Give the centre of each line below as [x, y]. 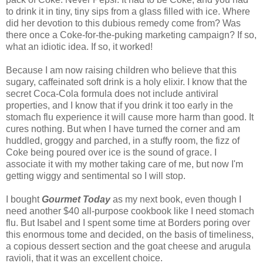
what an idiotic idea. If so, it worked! [79, 47]
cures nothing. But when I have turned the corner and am [123, 129]
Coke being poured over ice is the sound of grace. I [111, 153]
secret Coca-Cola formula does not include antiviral [112, 94]
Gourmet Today [76, 200]
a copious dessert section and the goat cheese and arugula [128, 247]
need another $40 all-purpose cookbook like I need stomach [130, 211]
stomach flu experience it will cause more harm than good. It [130, 117]
